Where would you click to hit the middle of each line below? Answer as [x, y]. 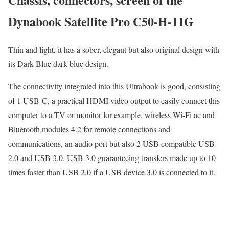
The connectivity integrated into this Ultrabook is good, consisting [114, 86]
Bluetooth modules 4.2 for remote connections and [89, 129]
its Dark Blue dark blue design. [58, 63]
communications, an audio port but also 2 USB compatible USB [111, 143]
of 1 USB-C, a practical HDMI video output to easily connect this [114, 100]
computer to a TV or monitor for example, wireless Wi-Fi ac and [111, 114]
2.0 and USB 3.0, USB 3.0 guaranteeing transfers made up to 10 [112, 157]
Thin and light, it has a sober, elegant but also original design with [114, 49]
